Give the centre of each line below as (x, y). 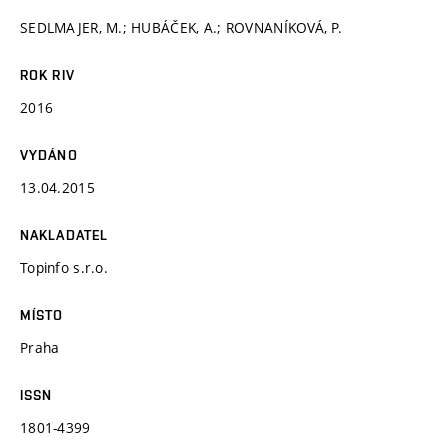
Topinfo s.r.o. (64, 267)
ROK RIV (47, 74)
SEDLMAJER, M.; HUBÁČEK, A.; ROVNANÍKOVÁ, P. (181, 27)
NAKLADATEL (64, 234)
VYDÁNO (49, 154)
